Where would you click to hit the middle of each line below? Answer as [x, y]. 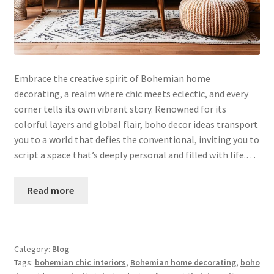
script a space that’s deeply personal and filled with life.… [135, 154]
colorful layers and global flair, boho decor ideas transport [136, 124]
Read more [51, 190]
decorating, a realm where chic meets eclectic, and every [131, 93]
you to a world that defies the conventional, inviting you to [136, 139]
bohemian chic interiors [80, 262]
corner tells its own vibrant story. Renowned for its [120, 109]
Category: [33, 249]
